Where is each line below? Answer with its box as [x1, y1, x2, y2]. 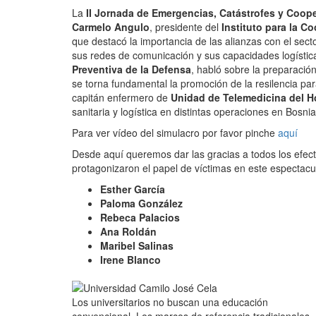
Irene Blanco [100, 253, 161, 267]
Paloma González [100, 196, 183, 210]
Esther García [100, 182, 165, 196]
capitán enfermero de [72, 90, 171, 104]
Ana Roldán [100, 224, 157, 238]
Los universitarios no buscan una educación [72, 295, 271, 309]
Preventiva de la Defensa [72, 62, 191, 76]
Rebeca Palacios [100, 210, 180, 224]
